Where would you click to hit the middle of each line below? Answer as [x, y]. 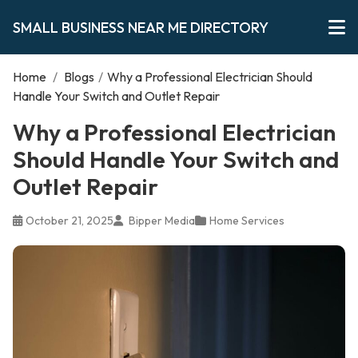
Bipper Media [161, 221]
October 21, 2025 [70, 221]
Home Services [247, 221]
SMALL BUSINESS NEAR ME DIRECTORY [141, 27]
